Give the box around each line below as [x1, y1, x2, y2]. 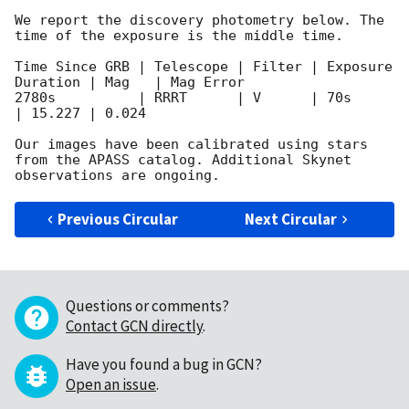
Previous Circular [58, 209, 179, 230]
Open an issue [66, 374, 156, 395]
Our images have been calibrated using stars [15, 136, 368, 153]
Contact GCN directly [66, 316, 203, 337]
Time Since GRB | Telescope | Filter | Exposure [15, 58, 393, 76]
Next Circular [245, 209, 338, 230]
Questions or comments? [66, 296, 229, 317]
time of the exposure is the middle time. [15, 27, 343, 45]
